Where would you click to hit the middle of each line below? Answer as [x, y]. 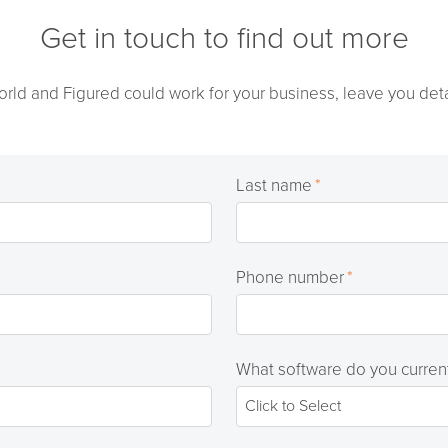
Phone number [289, 278]
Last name [273, 186]
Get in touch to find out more [224, 39]
